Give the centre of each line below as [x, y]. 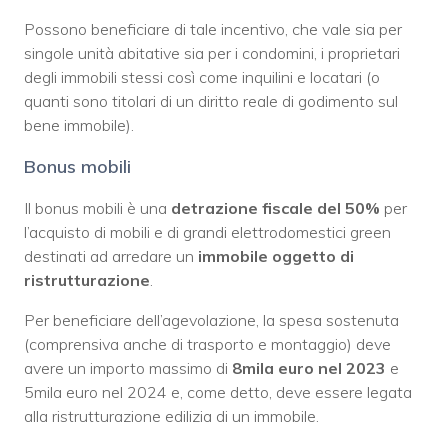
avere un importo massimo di [128, 367]
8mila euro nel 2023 [309, 367]
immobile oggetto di [276, 255]
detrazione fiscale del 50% [275, 207]
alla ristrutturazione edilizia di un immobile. [171, 415]
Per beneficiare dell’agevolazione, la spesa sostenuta [211, 319]
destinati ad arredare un [111, 255]
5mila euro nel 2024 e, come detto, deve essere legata [218, 391]
